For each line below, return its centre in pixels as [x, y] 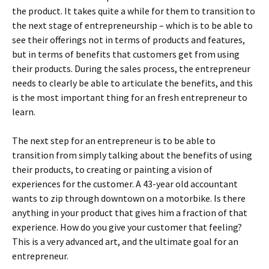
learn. [24, 112]
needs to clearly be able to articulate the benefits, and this [132, 83]
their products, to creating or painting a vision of [112, 169]
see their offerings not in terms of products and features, [128, 40]
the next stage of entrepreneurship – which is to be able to [132, 25]
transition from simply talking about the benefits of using [132, 155]
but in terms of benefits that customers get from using [126, 54]
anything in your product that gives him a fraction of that [130, 213]
